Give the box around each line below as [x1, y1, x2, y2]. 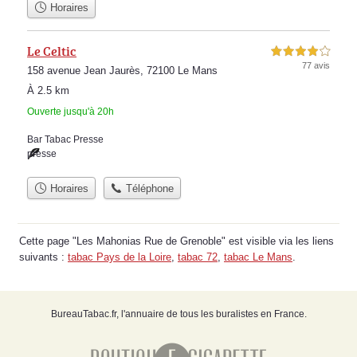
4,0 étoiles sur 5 [271, 47, 330, 56]
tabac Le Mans [224, 251, 292, 264]
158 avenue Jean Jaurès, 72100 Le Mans [27, 65, 218, 76]
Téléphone [123, 182, 175, 195]
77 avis [302, 61, 330, 70]
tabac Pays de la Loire [68, 251, 171, 264]
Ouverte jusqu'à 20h [27, 106, 114, 117]
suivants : [19, 251, 68, 264]
